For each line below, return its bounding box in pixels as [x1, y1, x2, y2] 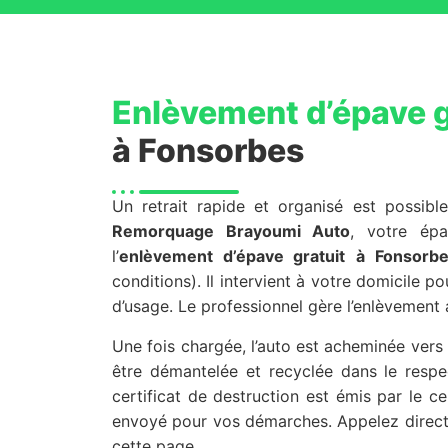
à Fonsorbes [112, 131, 304, 171]
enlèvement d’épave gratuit [119, 246, 346, 267]
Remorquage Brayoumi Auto [112, 221, 351, 242]
